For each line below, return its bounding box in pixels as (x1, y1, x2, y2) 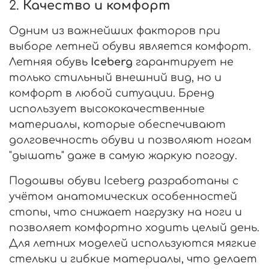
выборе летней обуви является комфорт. (9, 40, 251, 52)
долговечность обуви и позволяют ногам (9, 133, 252, 146)
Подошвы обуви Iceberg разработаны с (9, 174, 238, 187)
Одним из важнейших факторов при (9, 24, 220, 37)
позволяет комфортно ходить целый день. (9, 221, 259, 234)
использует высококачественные (9, 102, 205, 115)
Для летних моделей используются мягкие (9, 237, 256, 249)
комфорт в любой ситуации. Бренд (9, 86, 214, 99)
